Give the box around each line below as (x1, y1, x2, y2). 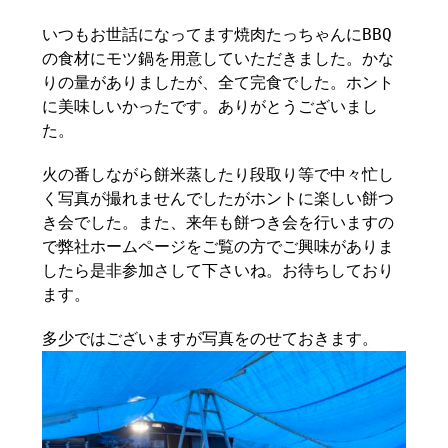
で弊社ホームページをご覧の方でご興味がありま (42, 237, 395, 256)
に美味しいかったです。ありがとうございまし (42, 97, 379, 116)
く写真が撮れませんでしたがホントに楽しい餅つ (42, 189, 395, 208)
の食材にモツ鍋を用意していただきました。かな (42, 49, 395, 68)
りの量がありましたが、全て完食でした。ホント (42, 73, 395, 92)
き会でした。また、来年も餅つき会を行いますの (42, 213, 395, 232)
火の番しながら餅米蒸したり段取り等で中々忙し (42, 165, 395, 184)
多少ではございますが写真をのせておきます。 (42, 329, 379, 348)
